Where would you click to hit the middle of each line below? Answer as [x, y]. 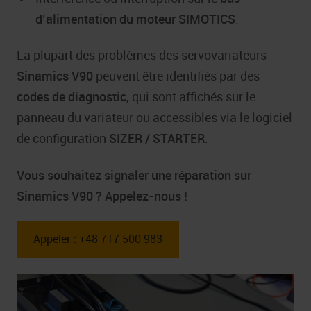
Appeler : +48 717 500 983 [98, 239]
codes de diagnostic [72, 97]
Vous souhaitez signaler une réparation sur [134, 175]
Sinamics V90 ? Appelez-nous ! [102, 195]
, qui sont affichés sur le [191, 97]
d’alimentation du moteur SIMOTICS [135, 18]
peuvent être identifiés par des [176, 76]
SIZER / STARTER [157, 138]
